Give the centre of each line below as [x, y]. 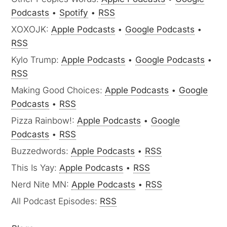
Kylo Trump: [36, 60]
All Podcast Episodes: [56, 201]
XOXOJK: [31, 29]
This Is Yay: [35, 168]
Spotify [74, 13]
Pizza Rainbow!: [44, 121]
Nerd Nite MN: [42, 184]
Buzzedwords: [41, 151]
